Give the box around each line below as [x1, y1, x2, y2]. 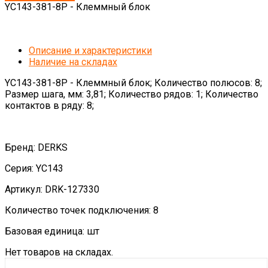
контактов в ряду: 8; [5, 100, 94, 111]
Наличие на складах [29, 56, 117, 68]
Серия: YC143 [5, 163, 63, 174]
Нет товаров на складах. [5, 246, 113, 258]
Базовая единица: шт [5, 226, 99, 237]
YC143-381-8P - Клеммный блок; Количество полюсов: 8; [5, 77, 262, 89]
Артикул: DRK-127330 [5, 184, 99, 195]
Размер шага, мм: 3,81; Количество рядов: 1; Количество [5, 89, 258, 100]
